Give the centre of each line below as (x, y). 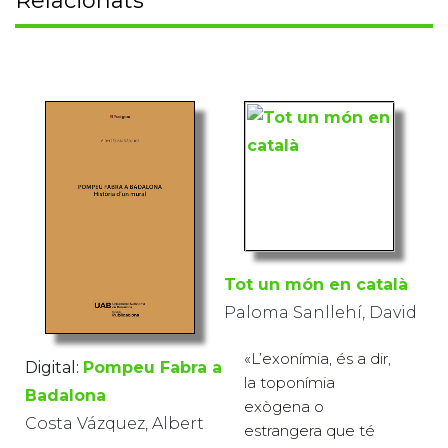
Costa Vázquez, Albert (114, 423)
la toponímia (289, 382)
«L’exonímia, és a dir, (317, 358)
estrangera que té (309, 430)
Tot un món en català (316, 284)
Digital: (52, 367)
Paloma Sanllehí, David (320, 312)
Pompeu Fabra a (152, 367)
